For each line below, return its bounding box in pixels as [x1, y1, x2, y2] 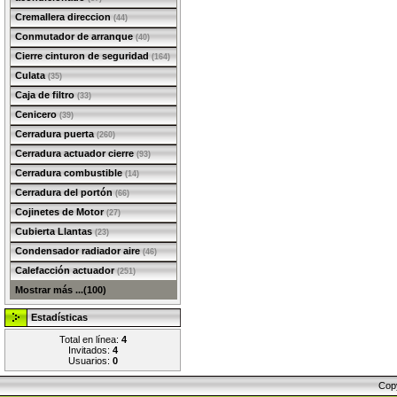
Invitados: [67, 345, 113, 355]
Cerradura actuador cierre [15, 148, 136, 159]
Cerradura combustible [15, 167, 125, 178]
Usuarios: [67, 355, 113, 366]
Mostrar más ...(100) [15, 284, 106, 295]
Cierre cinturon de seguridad [15, 51, 152, 61]
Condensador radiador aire [15, 245, 143, 256]
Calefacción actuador [15, 265, 117, 276]
